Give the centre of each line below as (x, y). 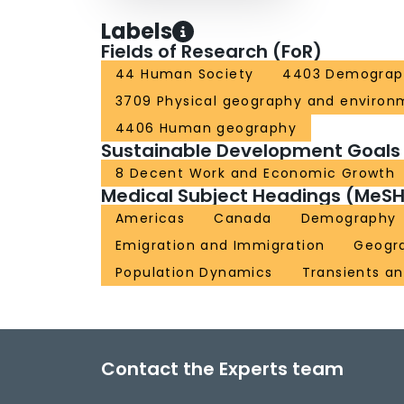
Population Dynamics (194, 273)
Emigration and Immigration (220, 246)
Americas (151, 219)
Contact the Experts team (222, 369)
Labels (137, 32)
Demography (349, 219)
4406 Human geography (206, 129)
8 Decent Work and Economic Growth (256, 174)
